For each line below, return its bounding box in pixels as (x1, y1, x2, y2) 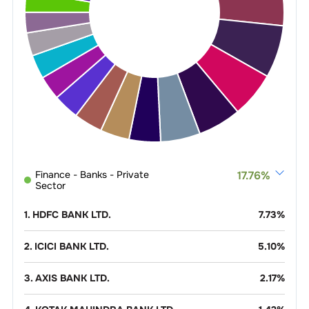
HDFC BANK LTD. (32, 208, 111, 221)
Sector (34, 179, 66, 192)
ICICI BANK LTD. (34, 240, 109, 253)
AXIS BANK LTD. (34, 272, 110, 285)
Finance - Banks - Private (34, 168, 149, 181)
